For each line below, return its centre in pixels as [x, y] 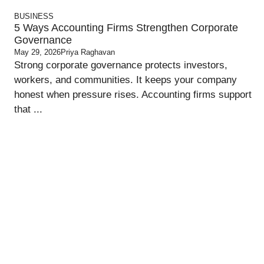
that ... [29, 109]
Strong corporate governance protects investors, [121, 65]
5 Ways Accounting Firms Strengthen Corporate [126, 28]
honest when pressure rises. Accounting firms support [133, 95]
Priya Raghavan [88, 52]
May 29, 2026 [38, 52]
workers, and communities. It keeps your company [126, 80]
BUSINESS [34, 16]
